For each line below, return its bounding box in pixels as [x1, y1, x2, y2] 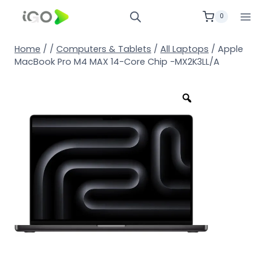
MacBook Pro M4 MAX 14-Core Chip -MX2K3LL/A [15, 56, 220, 68]
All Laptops [160, 43, 209, 55]
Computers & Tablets [56, 43, 151, 55]
